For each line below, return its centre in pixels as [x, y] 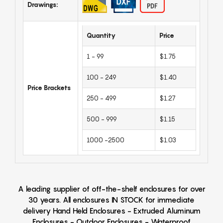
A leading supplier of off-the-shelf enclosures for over [111, 188]
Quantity [101, 35]
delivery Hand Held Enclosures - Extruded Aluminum [111, 210]
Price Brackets [49, 87]
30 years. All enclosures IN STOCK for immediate [111, 199]
